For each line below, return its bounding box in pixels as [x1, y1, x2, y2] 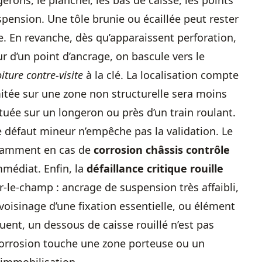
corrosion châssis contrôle [94, 143, 230, 157]
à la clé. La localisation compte [83, 68, 239, 82]
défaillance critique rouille [87, 161, 223, 175]
